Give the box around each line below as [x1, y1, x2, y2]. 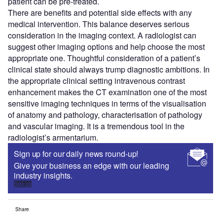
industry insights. [14, 170, 74, 182]
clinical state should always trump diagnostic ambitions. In [8, 64, 210, 75]
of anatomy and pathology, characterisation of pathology [8, 109, 202, 121]
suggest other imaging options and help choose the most [8, 41, 205, 53]
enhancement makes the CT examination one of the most [8, 86, 207, 98]
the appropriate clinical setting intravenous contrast [8, 75, 185, 87]
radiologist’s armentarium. [8, 132, 98, 144]
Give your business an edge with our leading [14, 160, 169, 172]
